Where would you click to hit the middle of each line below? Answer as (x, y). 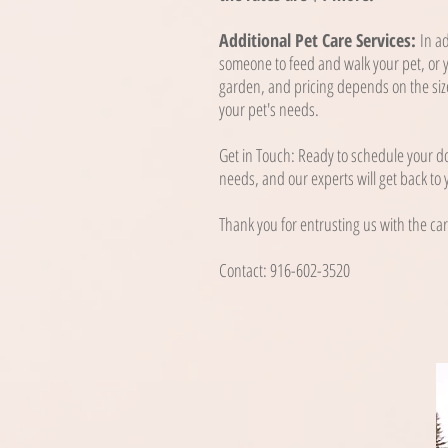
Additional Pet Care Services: (319, 40)
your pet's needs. (269, 109)
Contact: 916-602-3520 (284, 270)
